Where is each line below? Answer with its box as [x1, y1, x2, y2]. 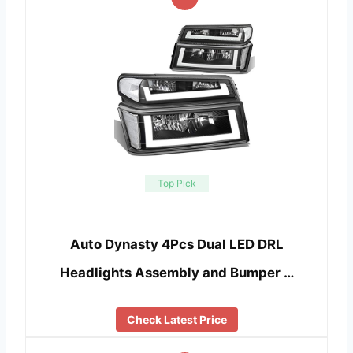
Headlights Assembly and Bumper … [59, 265, 294, 281]
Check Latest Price [126, 312, 227, 326]
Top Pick [157, 176, 196, 189]
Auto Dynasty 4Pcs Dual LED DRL [69, 236, 284, 253]
